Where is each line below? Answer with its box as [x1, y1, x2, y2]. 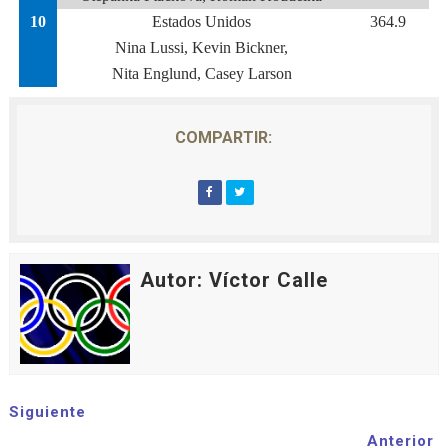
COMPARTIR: [175, 128, 273, 147]
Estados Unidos [152, 13, 252, 30]
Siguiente [8, 403, 86, 421]
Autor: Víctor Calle [139, 268, 328, 292]
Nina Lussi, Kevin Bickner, [115, 39, 289, 56]
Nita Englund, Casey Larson [111, 65, 292, 82]
